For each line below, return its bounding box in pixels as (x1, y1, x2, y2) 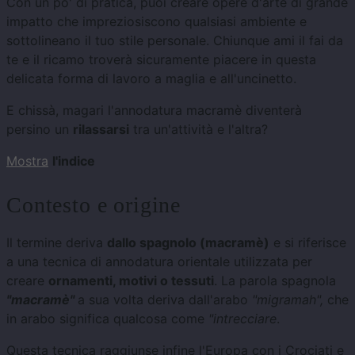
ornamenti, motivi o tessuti (48, 272, 214, 288)
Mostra (6, 153, 48, 170)
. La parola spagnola (214, 272, 336, 288)
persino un (6, 121, 73, 138)
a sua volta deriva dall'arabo (78, 291, 252, 307)
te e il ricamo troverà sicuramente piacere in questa (6, 52, 316, 68)
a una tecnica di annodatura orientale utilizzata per (6, 253, 312, 269)
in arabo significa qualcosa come (6, 310, 208, 326)
